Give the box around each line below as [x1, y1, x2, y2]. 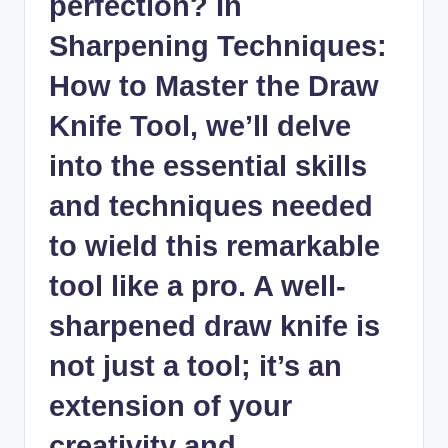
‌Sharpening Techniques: [49, 30, 387, 63]
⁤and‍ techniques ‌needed [49, 190, 373, 223]
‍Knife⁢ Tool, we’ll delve [49, 110, 351, 143]
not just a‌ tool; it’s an [49, 350, 342, 383]
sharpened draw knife [49, 310, 348, 343]
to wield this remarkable [49, 230, 380, 263]
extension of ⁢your [49, 390, 292, 423]
